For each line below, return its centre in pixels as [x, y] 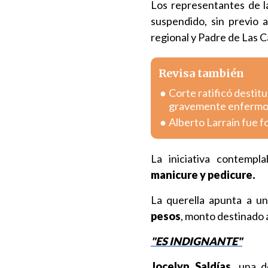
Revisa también [201, 73]
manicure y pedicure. [203, 175]
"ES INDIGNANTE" [197, 241]
